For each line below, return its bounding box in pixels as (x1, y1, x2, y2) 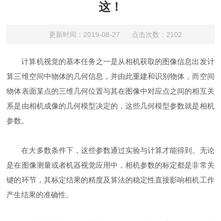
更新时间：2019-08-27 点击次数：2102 (48, 31, 182, 39)
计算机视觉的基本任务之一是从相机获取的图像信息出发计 (21, 57, 215, 66)
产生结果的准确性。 (6, 190, 74, 199)
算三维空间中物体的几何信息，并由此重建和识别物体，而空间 (6, 72, 215, 81)
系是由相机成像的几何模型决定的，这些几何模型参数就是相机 (6, 102, 215, 110)
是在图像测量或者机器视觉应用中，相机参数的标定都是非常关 (6, 161, 215, 170)
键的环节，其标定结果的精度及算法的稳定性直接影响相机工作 (6, 176, 215, 184)
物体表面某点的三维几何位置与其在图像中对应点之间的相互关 (6, 87, 215, 96)
